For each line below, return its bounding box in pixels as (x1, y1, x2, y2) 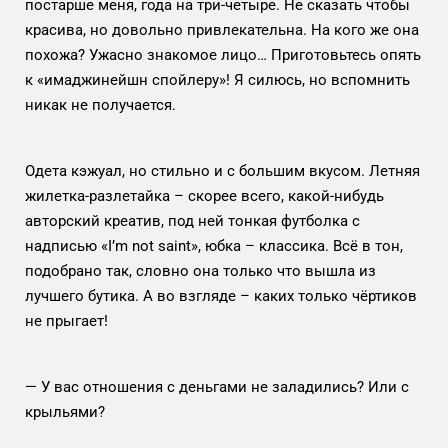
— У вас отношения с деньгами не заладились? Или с (25, 377, 409, 396)
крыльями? (25, 402, 105, 421)
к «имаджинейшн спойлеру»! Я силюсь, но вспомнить (25, 70, 410, 89)
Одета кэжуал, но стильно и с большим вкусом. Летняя (25, 161, 420, 180)
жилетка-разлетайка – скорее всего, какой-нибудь (25, 186, 384, 205)
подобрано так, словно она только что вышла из (25, 261, 376, 280)
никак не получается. (25, 95, 180, 114)
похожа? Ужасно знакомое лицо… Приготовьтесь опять (25, 45, 421, 64)
